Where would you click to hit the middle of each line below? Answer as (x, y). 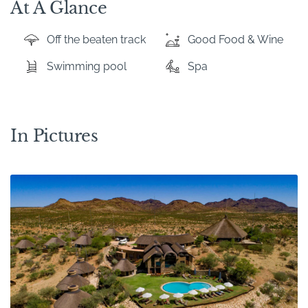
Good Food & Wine (235, 39)
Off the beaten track (96, 39)
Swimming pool (87, 66)
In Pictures (54, 135)
